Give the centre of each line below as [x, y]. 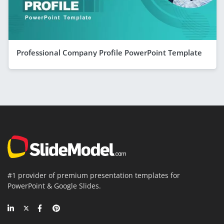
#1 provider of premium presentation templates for [94, 175]
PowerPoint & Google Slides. [54, 186]
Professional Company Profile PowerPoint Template [109, 53]
